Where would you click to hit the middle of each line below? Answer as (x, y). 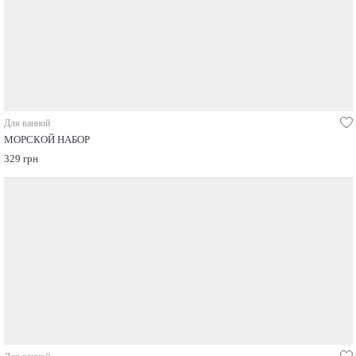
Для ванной (27, 124)
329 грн (21, 159)
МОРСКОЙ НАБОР (46, 140)
